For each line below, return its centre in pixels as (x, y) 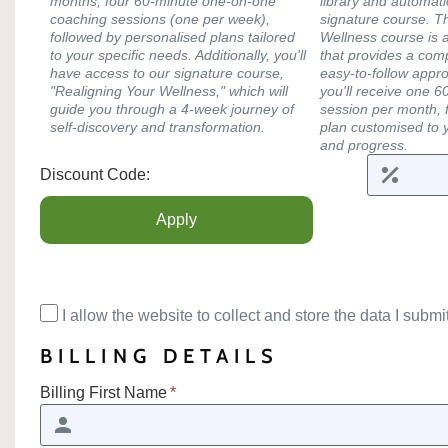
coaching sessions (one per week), (160, 18)
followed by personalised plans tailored (172, 36)
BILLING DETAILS (160, 355)
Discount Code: (95, 174)
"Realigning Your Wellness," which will (169, 90)
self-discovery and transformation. (157, 126)
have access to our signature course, (167, 72)
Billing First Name (103, 392)
